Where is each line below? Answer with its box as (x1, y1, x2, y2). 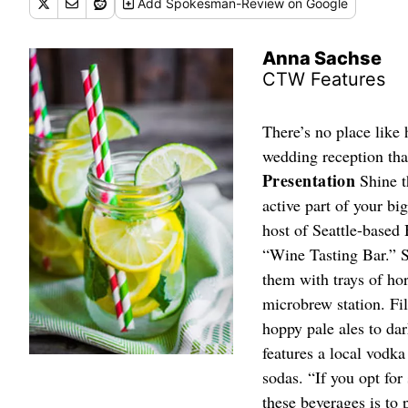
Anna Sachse (262, 47, 382, 69)
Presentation (262, 168, 356, 192)
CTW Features (262, 68, 385, 90)
